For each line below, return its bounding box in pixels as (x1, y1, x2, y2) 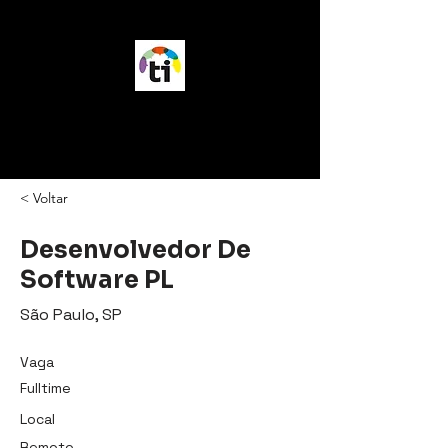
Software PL (20, 265, 174, 295)
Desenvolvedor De (20, 235, 251, 265)
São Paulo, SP (20, 304, 122, 325)
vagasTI (116, 102, 205, 133)
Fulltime (20, 379, 71, 397)
